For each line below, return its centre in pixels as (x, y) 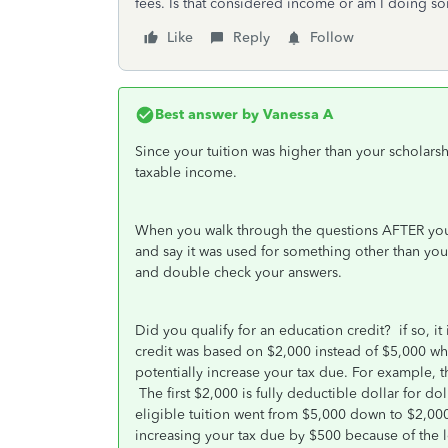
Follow (332, 37)
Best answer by (207, 114)
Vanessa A (296, 114)
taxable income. (188, 172)
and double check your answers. (238, 272)
